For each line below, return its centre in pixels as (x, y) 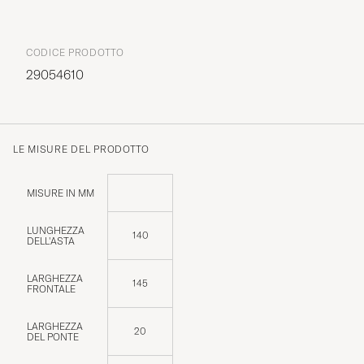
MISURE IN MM (61, 193)
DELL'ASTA (51, 240)
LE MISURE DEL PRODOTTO (81, 149)
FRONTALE (51, 288)
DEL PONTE (53, 336)
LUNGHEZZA (56, 230)
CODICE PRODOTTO (75, 52)
